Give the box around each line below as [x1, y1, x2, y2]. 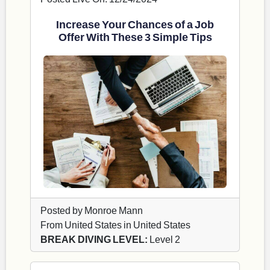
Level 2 [148, 233, 180, 245]
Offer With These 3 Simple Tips [58, 30, 212, 44]
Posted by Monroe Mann [40, 204, 143, 216]
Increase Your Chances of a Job [56, 17, 214, 31]
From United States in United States [40, 219, 190, 231]
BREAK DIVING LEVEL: [40, 233, 148, 245]
